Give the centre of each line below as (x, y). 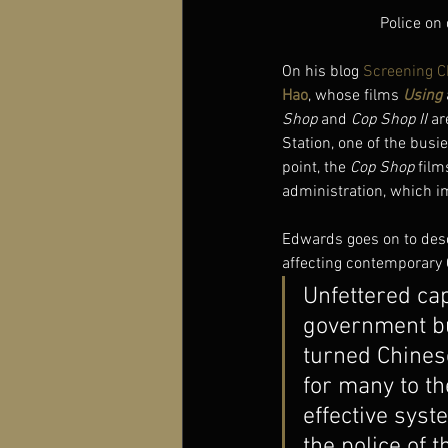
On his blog (322, 72)
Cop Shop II (389, 120)
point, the (316, 168)
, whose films (355, 96)
